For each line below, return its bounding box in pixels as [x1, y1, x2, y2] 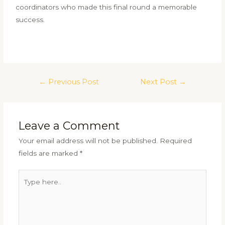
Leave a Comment [18, 119, 120, 132]
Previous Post [46, 77, 99, 86]
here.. [18, 184, 37, 192]
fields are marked [18, 149, 80, 157]
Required [159, 136, 192, 145]
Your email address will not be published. [18, 136, 158, 145]
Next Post [140, 77, 179, 86]
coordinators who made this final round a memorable [16, 3, 197, 11]
